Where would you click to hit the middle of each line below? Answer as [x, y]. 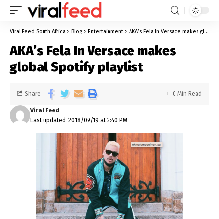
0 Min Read [187, 94]
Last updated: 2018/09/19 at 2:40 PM [79, 120]
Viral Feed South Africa [38, 32]
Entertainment [106, 32]
